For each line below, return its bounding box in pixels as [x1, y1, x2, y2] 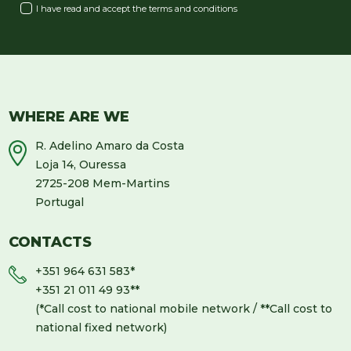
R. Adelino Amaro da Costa [35, 139, 185, 154]
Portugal [35, 195, 85, 210]
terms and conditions [149, 3, 238, 15]
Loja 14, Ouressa [35, 157, 127, 172]
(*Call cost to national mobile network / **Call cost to [35, 302, 333, 317]
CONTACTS [9, 233, 92, 251]
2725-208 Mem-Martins [35, 176, 171, 191]
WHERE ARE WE [9, 108, 130, 126]
